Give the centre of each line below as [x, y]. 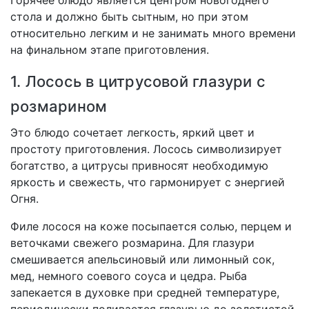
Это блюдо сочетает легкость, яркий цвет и [132, 133]
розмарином [59, 107]
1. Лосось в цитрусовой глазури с [138, 82]
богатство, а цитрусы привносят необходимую [139, 166]
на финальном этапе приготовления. [110, 50]
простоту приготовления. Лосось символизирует [146, 149]
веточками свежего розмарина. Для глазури [132, 243]
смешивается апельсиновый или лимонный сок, [142, 260]
